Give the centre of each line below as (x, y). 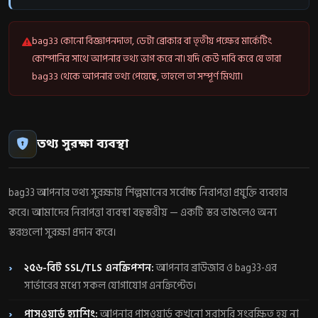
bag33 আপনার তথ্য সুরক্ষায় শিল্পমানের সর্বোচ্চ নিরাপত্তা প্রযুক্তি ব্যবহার (148, 192)
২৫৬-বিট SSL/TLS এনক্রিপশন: (89, 268)
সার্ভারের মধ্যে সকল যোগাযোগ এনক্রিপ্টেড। (111, 286)
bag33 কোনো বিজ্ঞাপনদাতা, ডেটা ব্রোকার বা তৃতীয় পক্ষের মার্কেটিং (152, 40)
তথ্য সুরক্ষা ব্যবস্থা (83, 144)
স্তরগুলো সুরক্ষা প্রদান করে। (62, 232)
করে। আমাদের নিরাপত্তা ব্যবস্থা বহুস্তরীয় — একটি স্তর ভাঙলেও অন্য (143, 212)
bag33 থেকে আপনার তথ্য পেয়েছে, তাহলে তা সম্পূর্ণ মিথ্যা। (137, 76)
